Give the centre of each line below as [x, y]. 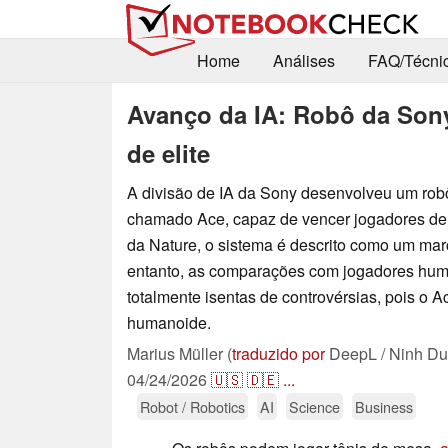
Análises [303, 61]
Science [314, 406]
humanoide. [169, 322]
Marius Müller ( [179, 353]
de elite [168, 152]
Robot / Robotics [192, 406]
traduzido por [278, 353]
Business [384, 406]
